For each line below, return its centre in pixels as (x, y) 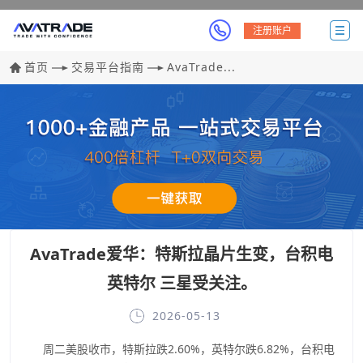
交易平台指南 (108, 67)
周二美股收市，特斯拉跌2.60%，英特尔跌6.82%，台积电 (177, 349)
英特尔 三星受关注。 (181, 284)
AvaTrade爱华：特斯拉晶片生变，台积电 (181, 254)
